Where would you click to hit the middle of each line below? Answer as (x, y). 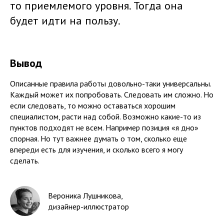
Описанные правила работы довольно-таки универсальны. (110, 83)
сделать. (25, 160)
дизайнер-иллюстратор (88, 206)
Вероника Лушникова (84, 195)
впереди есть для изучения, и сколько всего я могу (96, 149)
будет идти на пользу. (65, 20)
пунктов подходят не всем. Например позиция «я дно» (104, 127)
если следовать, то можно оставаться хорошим (93, 105)
